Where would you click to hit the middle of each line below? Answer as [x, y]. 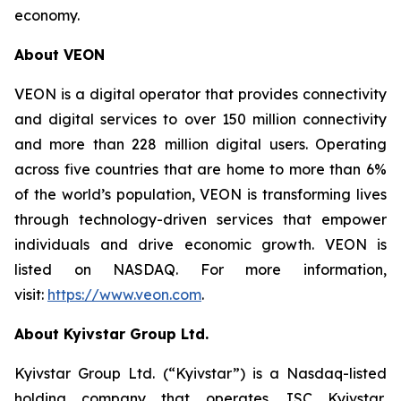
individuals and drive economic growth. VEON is [200, 244]
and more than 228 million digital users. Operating [200, 144]
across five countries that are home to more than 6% [200, 169]
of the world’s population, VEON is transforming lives [200, 194]
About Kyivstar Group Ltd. [111, 334]
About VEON [60, 55]
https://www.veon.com [124, 294]
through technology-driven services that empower [200, 219]
